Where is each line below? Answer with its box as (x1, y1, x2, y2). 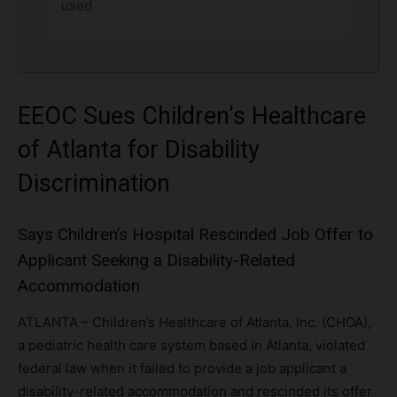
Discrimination (18, 169, 170, 198)
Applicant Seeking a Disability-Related (18, 250, 295, 271)
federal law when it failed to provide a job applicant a (18, 360, 346, 378)
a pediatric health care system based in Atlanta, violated (18, 337, 365, 354)
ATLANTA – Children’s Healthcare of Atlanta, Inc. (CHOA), (18, 314, 371, 331)
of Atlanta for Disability (18, 136, 260, 165)
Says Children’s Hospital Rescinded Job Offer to (18, 224, 373, 245)
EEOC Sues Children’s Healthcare (18, 102, 366, 131)
